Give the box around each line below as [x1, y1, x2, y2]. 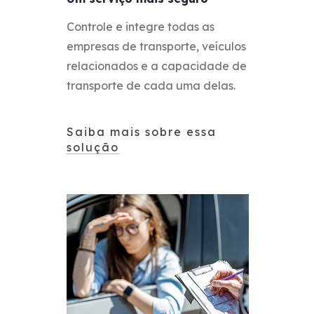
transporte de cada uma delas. [67, 78, 236, 93]
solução [67, 139, 120, 154]
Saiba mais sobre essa [67, 124, 217, 139]
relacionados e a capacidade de [67, 58, 247, 73]
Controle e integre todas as [67, 19, 215, 34]
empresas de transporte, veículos [67, 39, 247, 53]
